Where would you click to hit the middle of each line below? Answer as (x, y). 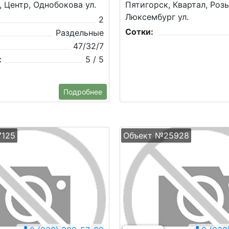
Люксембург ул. (157, 17)
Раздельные (80, 32)
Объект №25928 (156, 135)
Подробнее (83, 91)
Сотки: (139, 31)
